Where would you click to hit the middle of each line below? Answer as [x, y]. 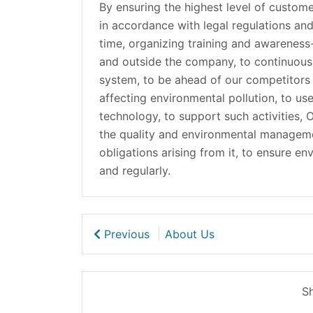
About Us [190, 234]
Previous [127, 234]
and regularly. [135, 170]
